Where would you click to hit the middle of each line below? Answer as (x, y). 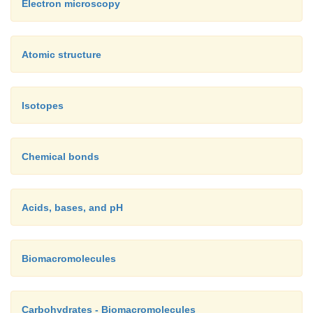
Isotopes (43, 105)
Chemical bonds (60, 156)
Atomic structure (61, 54)
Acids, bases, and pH (72, 207)
